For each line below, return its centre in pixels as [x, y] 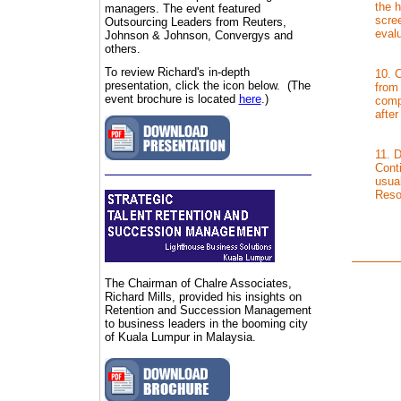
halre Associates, [247, 283]
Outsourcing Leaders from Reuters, [195, 22]
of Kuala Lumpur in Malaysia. [185, 337]
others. [122, 49]
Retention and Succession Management [208, 310]
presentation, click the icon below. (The [207, 85]
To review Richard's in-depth [177, 72]
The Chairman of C [153, 283]
